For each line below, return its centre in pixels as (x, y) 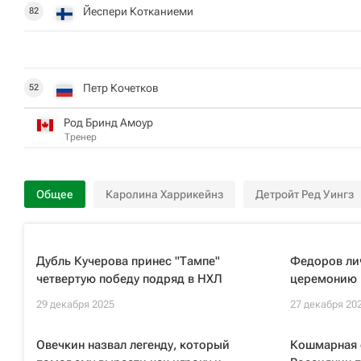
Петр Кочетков (121, 87)
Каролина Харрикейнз (164, 194)
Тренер (81, 137)
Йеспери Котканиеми (138, 11)
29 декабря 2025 (75, 304)
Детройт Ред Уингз (305, 194)
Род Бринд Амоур (108, 122)
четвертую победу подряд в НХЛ (129, 279)
